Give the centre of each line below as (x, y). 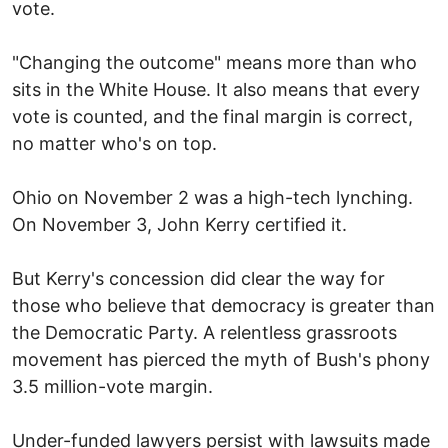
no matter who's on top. (114, 143)
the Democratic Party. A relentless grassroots (204, 332)
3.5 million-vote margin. (112, 386)
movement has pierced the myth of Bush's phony (221, 359)
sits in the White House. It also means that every (216, 89)
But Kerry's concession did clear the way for (198, 278)
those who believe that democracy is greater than (223, 305)
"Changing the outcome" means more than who (214, 62)
